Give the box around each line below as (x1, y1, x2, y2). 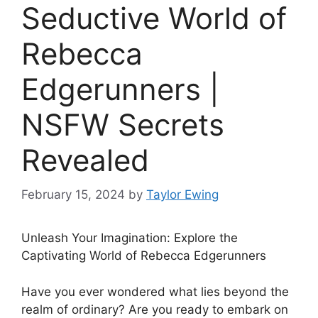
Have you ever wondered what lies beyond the (21, 284, 289, 299)
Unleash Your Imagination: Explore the (21, 231, 238, 246)
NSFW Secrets (21, 106, 224, 143)
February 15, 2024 (21, 187, 125, 202)
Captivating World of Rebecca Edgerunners (21, 248, 266, 263)
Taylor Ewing (146, 187, 219, 202)
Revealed (21, 141, 149, 178)
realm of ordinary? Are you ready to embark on (21, 302, 288, 317)
